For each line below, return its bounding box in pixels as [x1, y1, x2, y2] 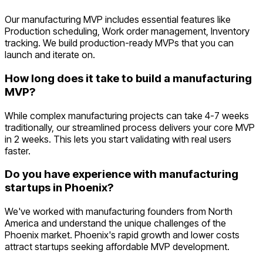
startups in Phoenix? [5, 181, 113, 195]
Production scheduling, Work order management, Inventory [5, 25, 249, 38]
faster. [5, 144, 31, 157]
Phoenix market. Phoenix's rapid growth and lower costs [5, 229, 240, 241]
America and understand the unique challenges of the [5, 217, 226, 230]
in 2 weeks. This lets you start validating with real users [5, 133, 231, 145]
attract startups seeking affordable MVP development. [5, 241, 230, 253]
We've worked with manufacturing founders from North [5, 205, 232, 218]
